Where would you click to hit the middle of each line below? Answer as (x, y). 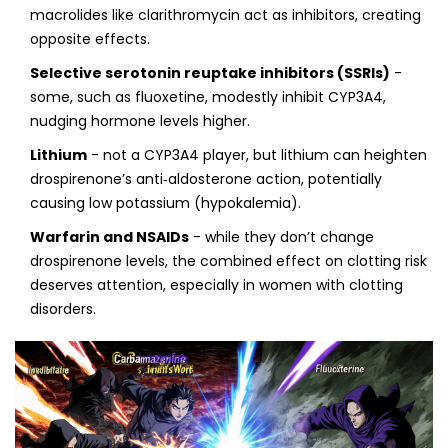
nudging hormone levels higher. (140, 121)
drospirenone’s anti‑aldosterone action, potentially (206, 179)
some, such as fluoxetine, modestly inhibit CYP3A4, (208, 97)
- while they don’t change (281, 237)
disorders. (63, 309)
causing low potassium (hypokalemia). (165, 203)
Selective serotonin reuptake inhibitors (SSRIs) (210, 73)
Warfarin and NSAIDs (109, 237)
